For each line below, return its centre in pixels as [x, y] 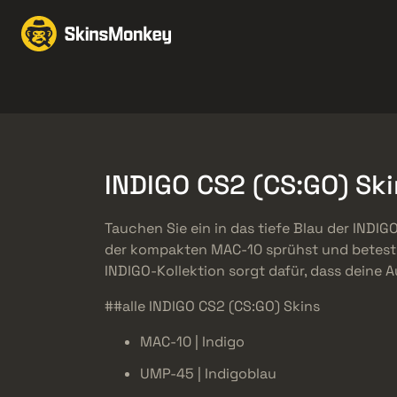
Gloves [153, 90]
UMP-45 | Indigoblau [208, 374]
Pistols [245, 90]
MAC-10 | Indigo [192, 342]
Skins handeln [283, 33]
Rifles [354, 90]
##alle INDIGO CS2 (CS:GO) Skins [212, 307]
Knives [59, 90]
